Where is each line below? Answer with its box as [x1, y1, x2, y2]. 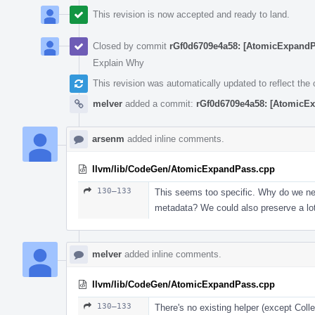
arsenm [92, 133, 124, 144]
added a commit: [122, 98, 196, 109]
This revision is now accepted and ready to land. [93, 8, 290, 20]
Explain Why [93, 57, 144, 68]
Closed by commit [93, 40, 169, 51]
